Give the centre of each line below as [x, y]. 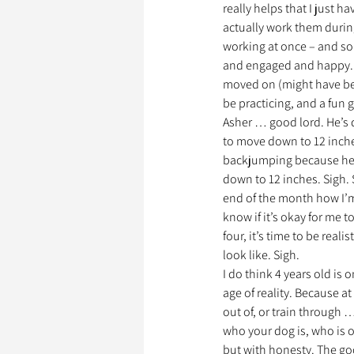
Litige [193, 126]
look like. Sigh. [261, 255]
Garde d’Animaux [230, 63]
